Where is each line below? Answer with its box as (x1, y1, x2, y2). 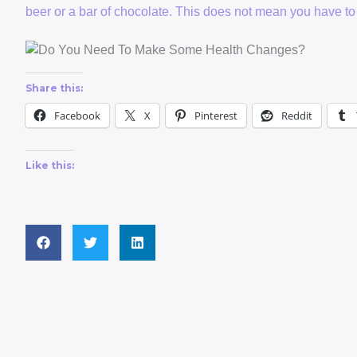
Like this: (25, 159, 74, 172)
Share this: (25, 82, 83, 95)
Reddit (281, 108, 312, 124)
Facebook (54, 108, 100, 124)
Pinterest (194, 108, 237, 124)
